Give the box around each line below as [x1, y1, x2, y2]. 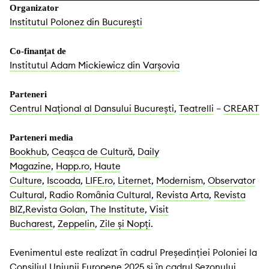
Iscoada [47, 175, 80, 187]
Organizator [10, 3, 59, 13]
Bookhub [10, 146, 47, 158]
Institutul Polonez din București [10, 16, 142, 28]
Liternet [118, 175, 151, 187]
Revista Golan [25, 204, 85, 216]
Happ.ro [56, 160, 89, 172]
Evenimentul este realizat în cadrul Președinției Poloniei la [10, 247, 257, 259]
